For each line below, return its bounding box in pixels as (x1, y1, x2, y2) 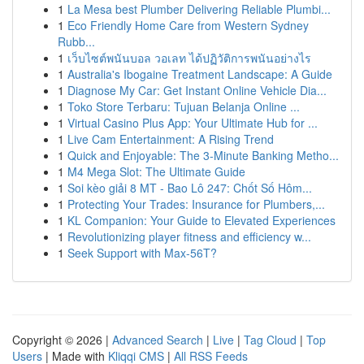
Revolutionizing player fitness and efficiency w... (67, 228, 311, 245)
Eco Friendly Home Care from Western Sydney (67, 17, 309, 33)
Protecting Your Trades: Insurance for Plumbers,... (67, 196, 325, 212)
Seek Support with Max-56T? (67, 245, 217, 261)
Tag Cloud (244, 331, 297, 348)
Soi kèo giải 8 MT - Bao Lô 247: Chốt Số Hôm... (67, 180, 312, 196)
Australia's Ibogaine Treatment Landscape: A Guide (67, 66, 332, 82)
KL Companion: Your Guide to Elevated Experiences (67, 212, 336, 228)
